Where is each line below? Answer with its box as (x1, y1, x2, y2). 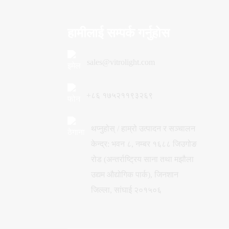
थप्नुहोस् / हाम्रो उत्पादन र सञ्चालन (91, 124, 195, 133)
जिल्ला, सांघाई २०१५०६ (91, 186, 162, 195)
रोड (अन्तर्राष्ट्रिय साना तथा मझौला (91, 155, 194, 164)
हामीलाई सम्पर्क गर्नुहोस (67, 26, 170, 40)
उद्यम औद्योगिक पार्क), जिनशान (91, 170, 178, 179)
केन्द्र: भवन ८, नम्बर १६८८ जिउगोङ (91, 140, 197, 149)
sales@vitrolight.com (87, 58, 155, 67)
